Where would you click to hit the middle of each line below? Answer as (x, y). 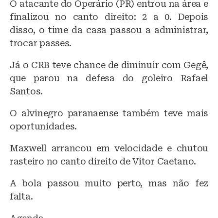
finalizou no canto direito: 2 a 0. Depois (109, 17)
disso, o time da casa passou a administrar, (109, 30)
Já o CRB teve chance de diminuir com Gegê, (109, 65)
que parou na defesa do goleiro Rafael (109, 78)
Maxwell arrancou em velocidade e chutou (109, 148)
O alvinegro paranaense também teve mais (109, 113)
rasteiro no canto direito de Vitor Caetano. (103, 161)
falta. (21, 196)
